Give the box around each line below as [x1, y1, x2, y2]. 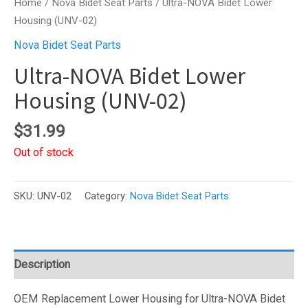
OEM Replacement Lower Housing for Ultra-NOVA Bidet [14, 292, 285, 306]
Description [14, 257, 70, 271]
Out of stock [14, 145, 74, 159]
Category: [85, 189, 130, 202]
